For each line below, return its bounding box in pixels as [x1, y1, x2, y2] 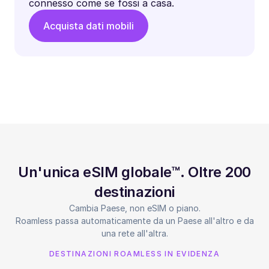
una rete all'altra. [101, 228, 168, 239]
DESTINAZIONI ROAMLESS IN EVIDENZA [49, 249, 220, 259]
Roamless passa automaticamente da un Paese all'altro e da [15, 216, 254, 226]
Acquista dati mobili [43, 20, 134, 32]
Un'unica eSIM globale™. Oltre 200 [17, 163, 252, 181]
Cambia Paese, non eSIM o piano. [68, 203, 201, 214]
